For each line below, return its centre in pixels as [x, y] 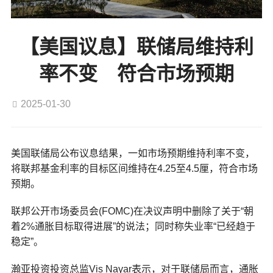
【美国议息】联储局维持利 [136, 47]
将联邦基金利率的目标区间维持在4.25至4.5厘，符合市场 [134, 169]
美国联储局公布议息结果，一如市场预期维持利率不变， [133, 154]
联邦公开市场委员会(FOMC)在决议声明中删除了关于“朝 [132, 211]
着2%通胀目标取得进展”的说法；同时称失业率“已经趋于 [133, 227]
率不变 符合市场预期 [136, 74]
